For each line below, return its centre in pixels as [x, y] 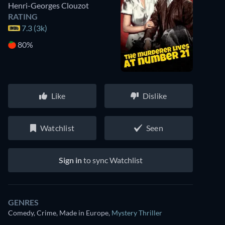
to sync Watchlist [112, 160]
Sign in [70, 160]
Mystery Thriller [137, 213]
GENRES [23, 202]
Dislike [155, 96]
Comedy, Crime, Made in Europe [58, 213]
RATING [23, 16]
